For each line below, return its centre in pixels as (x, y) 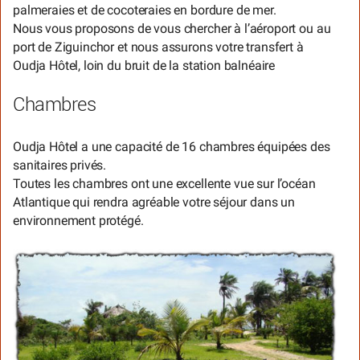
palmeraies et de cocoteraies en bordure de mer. (145, 10)
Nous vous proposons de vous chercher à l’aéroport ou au (172, 28)
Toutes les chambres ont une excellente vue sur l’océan (164, 184)
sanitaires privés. (60, 166)
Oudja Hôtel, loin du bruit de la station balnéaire (144, 65)
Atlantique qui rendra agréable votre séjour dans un (154, 202)
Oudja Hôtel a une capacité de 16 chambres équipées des (172, 147)
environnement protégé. (78, 221)
